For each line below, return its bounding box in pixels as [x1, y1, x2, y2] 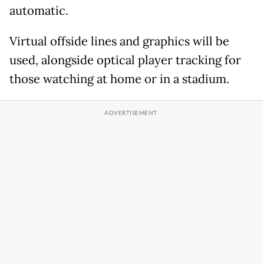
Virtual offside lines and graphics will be [9, 34, 229, 49]
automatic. [9, 3, 68, 19]
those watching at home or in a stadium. [9, 71, 229, 87]
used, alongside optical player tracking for [9, 52, 241, 68]
